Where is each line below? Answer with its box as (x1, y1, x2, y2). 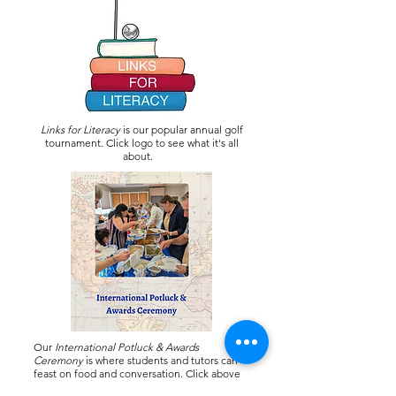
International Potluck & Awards (55, 340, 199, 354)
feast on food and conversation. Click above (34, 367, 240, 380)
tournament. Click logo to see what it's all (44, 136, 239, 149)
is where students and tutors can (86, 354, 238, 367)
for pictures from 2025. (34, 380, 141, 393)
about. (122, 149, 161, 163)
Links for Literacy (40, 123, 123, 136)
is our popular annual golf (122, 123, 243, 136)
